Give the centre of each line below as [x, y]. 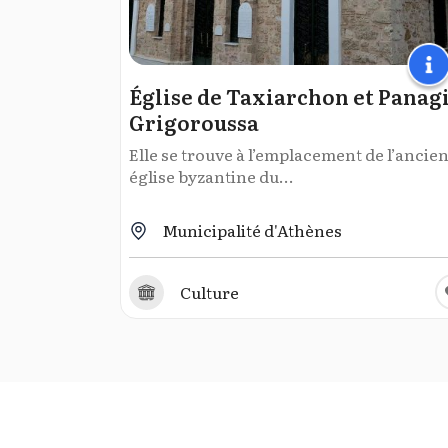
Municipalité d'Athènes [251, 230]
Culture [209, 292]
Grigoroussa [193, 122]
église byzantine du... [211, 176]
